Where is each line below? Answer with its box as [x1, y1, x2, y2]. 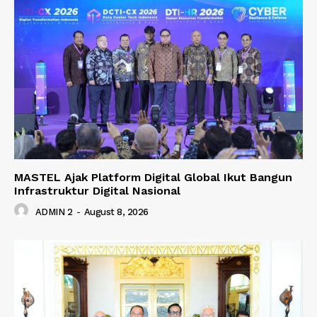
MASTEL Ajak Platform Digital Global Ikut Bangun [14, 171, 292, 185]
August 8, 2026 [83, 206, 149, 217]
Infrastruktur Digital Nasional [14, 184, 180, 198]
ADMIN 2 [35, 206, 72, 217]
